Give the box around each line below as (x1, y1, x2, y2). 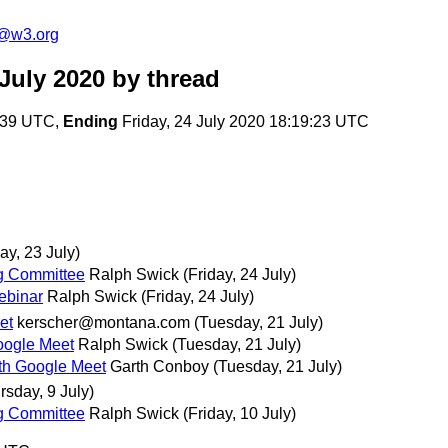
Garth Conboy (110, 357, 209, 375)
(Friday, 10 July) (183, 404, 296, 422)
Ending (63, 113, 118, 131)
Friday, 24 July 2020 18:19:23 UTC (118, 113, 369, 131)
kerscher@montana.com (17, 313, 190, 331)
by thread (105, 65, 220, 93)
